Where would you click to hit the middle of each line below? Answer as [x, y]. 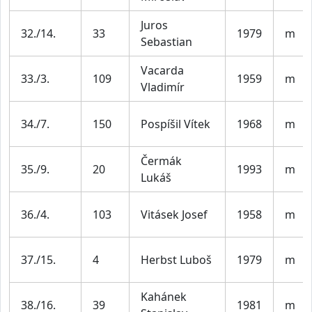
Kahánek [164, 297]
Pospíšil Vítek [175, 124]
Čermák [161, 161]
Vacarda [162, 71]
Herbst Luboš [176, 260]
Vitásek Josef [174, 215]
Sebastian [166, 42]
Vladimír [163, 87]
